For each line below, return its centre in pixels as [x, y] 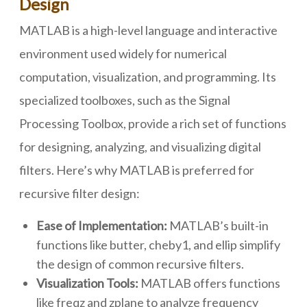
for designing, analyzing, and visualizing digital [140, 147]
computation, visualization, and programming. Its [148, 77]
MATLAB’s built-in [218, 225]
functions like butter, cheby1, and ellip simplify [158, 245]
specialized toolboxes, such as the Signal [125, 100]
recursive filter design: [79, 193]
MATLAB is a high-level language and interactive [148, 30]
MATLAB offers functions [209, 283]
